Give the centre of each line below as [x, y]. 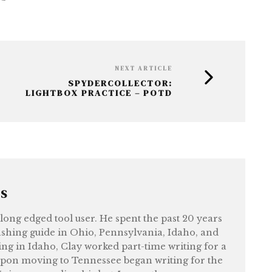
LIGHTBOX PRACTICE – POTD [99, 93]
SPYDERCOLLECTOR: [120, 83]
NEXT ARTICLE [144, 68]
